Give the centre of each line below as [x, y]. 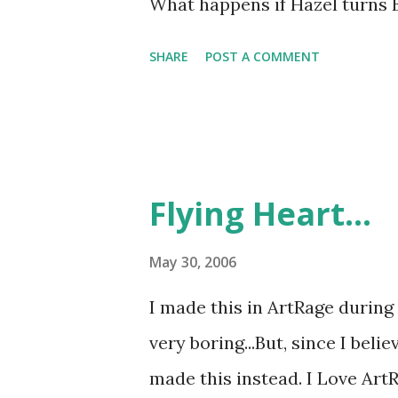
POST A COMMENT [263, 56]
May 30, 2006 [193, 262]
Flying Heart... [260, 214]
